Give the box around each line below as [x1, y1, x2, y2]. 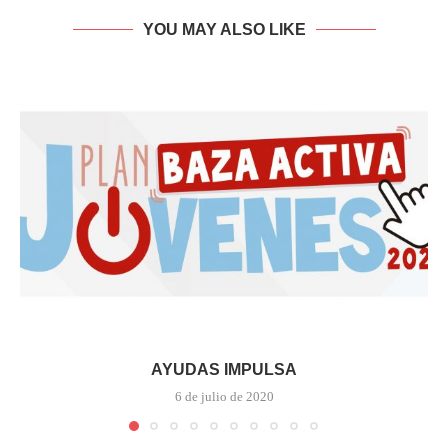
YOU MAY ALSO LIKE [142, 21, 306, 39]
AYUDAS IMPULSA [151, 361, 297, 379]
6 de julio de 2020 [174, 389, 274, 405]
